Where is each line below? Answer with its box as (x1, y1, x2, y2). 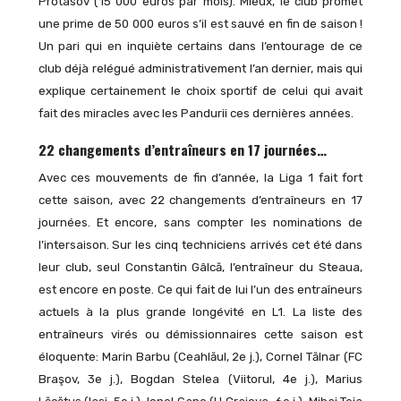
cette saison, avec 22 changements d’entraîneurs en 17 (38, 193, 363, 208)
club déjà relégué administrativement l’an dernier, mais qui (38, 61, 363, 75)
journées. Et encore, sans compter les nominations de (38, 216, 363, 230)
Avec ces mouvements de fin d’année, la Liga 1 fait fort (38, 171, 363, 185)
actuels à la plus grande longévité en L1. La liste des (38, 305, 363, 320)
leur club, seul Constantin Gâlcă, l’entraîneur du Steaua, (38, 260, 363, 275)
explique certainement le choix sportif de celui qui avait (38, 83, 363, 98)
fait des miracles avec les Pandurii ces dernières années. (38, 106, 354, 120)
